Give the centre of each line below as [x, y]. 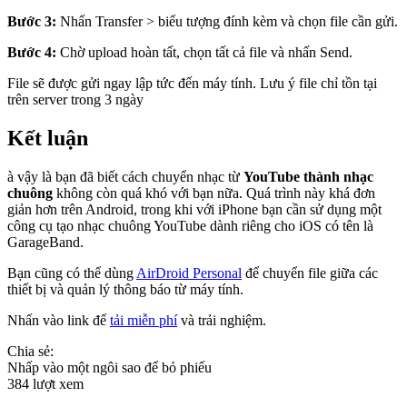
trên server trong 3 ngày [75, 99]
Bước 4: [32, 52]
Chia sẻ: [30, 351]
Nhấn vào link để [59, 320]
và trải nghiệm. [222, 320]
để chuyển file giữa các [310, 273]
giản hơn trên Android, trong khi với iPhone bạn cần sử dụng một [194, 209]
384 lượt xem [45, 383]
